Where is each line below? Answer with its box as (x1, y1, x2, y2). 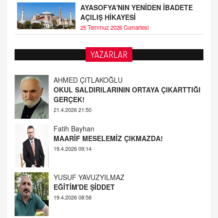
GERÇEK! (54, 191, 85, 201)
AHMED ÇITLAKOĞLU (54, 172, 123, 182)
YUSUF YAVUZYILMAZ (54, 123, 125, 133)
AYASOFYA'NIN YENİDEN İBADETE (80, 2, 193, 12)
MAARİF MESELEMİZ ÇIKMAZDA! (54, 84, 163, 94)
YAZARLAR (91, 49, 127, 60)
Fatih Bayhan (54, 74, 94, 85)
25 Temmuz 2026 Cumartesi (80, 23, 149, 31)
